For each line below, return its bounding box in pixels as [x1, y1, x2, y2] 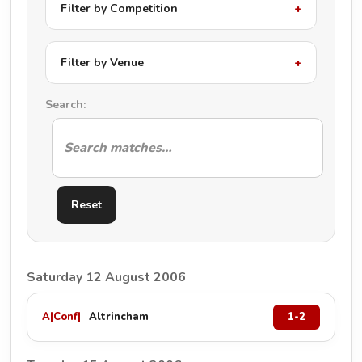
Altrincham [89, 309, 149, 324]
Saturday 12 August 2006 [27, 268, 186, 286]
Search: [45, 97, 86, 112]
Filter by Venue [61, 55, 144, 70]
